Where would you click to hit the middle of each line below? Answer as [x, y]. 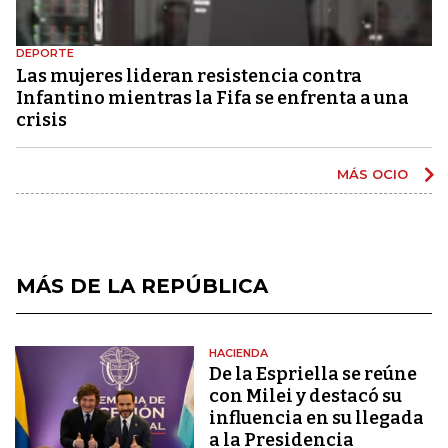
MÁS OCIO [374, 173]
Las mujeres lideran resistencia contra [189, 75]
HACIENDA [239, 352]
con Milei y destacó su [306, 395]
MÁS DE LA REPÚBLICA [142, 285]
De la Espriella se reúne [313, 373]
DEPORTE [45, 52]
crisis [41, 119]
